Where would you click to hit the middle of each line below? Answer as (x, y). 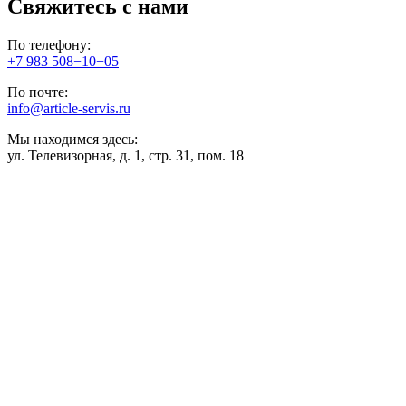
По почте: (38, 92)
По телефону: (49, 44)
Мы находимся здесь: (72, 139)
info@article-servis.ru (69, 108)
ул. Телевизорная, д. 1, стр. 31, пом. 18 (126, 155)
